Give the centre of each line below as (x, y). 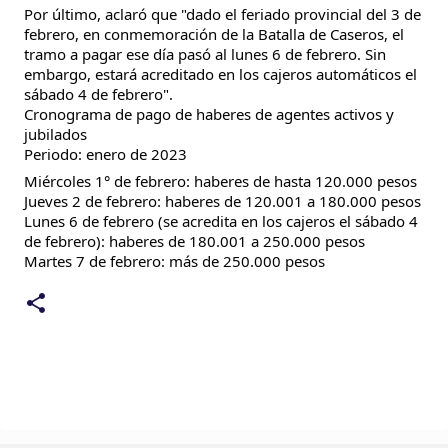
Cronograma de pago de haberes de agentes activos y (209, 113)
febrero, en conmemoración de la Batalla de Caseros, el (214, 33)
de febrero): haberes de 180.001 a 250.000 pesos (194, 241)
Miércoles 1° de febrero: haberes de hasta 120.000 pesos (220, 181)
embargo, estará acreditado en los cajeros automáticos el (220, 73)
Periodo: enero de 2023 (105, 153)
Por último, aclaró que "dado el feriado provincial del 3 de (222, 13)
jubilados (55, 133)
